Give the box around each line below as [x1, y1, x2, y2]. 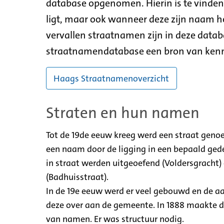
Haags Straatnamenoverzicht [53, 72, 169, 84]
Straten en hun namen [46, 102, 199, 123]
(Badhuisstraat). [46, 170, 108, 183]
